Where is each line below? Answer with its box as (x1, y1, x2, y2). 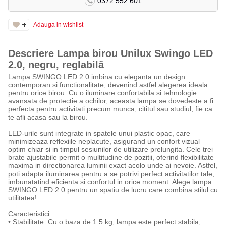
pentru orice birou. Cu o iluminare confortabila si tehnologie (8, 89, 197, 97)
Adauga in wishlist (33, 21, 83, 28)
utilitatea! (8, 194, 37, 202)
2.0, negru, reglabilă (8, 59, 104, 70)
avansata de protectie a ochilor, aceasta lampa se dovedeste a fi (8, 97, 213, 105)
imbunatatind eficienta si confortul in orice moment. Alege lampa (8, 178, 212, 186)
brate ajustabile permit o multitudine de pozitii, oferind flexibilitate (8, 153, 214, 161)
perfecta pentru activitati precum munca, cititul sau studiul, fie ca (8, 105, 212, 113)
